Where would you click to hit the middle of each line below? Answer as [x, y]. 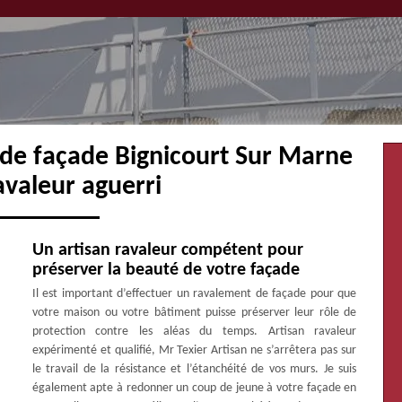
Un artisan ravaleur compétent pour [167, 250]
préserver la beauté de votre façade [166, 270]
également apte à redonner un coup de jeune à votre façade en [194, 388]
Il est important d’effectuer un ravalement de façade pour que [194, 294]
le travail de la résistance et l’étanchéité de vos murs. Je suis [194, 369]
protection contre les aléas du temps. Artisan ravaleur [194, 332]
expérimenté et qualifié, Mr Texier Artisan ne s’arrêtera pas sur [194, 350]
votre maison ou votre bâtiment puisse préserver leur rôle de [194, 313]
